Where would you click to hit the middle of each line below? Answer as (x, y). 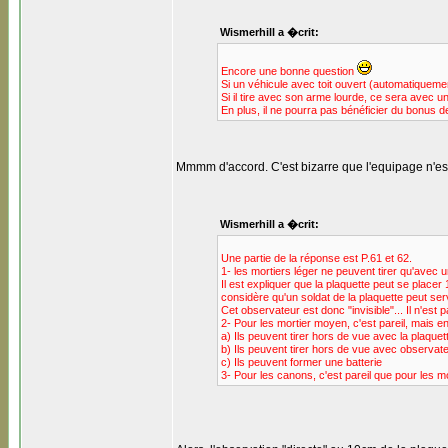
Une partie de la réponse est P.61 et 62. (316, 258)
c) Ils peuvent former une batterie (301, 362)
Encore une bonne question (288, 71)
